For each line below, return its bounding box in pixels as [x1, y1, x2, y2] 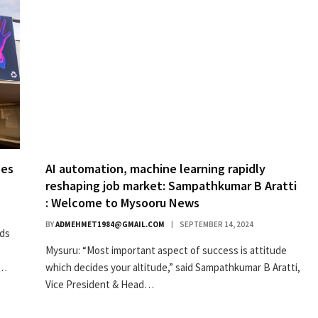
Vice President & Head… [45, 277, 154, 291]
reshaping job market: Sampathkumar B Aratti [45, 177, 297, 194]
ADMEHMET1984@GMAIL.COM [55, 219, 165, 229]
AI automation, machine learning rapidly [45, 160, 265, 177]
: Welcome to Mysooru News [45, 194, 199, 211]
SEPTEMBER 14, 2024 [180, 219, 253, 229]
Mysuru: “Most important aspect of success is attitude [45, 243, 287, 257]
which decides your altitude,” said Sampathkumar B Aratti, [45, 260, 300, 274]
